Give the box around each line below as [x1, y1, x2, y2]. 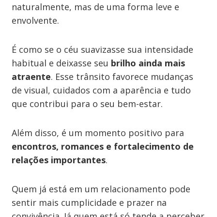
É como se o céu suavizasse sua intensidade [12, 44, 193, 55]
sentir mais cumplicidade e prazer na [12, 197, 167, 208]
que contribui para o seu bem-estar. [12, 98, 163, 109]
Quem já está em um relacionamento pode [12, 183, 190, 195]
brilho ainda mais [111, 57, 185, 69]
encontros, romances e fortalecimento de [12, 140, 194, 152]
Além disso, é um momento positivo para [12, 127, 184, 139]
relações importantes [12, 154, 106, 166]
